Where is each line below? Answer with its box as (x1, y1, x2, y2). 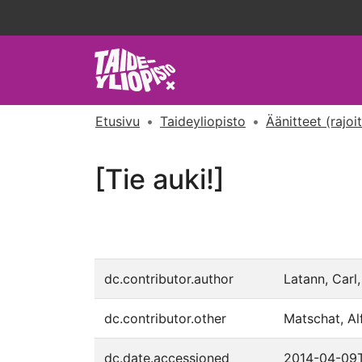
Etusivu (95, 113, 140, 129)
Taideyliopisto (160, 113, 246, 129)
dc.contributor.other (104, 310, 226, 326)
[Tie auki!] (95, 162, 225, 196)
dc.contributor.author (104, 271, 234, 287)
